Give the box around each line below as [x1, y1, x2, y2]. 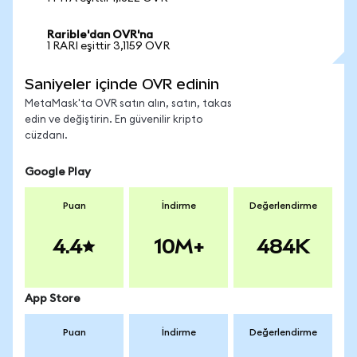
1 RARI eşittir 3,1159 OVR [47, 41, 170, 52]
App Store [25, 293, 80, 304]
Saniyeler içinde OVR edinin [25, 76, 219, 92]
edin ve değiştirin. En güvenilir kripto [25, 115, 203, 125]
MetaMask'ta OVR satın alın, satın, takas [25, 99, 232, 109]
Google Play [25, 167, 91, 178]
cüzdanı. [25, 131, 68, 141]
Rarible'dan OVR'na [47, 29, 153, 41]
